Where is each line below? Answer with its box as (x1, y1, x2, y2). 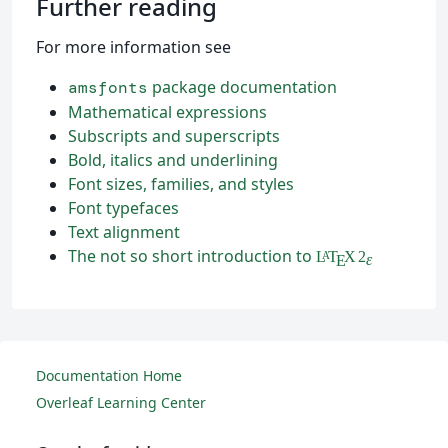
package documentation (148, 76, 337, 99)
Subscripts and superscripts (68, 125, 280, 148)
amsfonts (68, 77, 148, 99)
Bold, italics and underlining (68, 149, 278, 172)
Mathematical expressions (68, 101, 267, 124)
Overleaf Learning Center (36, 393, 206, 413)
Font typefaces (68, 197, 179, 220)
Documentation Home (36, 366, 182, 386)
